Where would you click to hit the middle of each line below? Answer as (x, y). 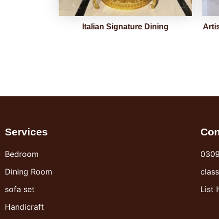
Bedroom (22, 154)
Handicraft (24, 207)
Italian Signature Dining (125, 27)
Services (26, 132)
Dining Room (29, 172)
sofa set (20, 189)
